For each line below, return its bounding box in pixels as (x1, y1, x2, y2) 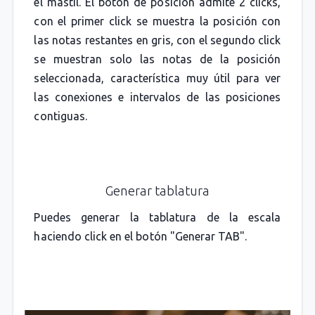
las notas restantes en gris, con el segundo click (34, 33, 281, 46)
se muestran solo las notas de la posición (34, 52, 281, 65)
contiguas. (34, 109, 87, 122)
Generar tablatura (105, 183, 210, 198)
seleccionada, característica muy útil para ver (34, 71, 281, 84)
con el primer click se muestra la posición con (34, 14, 281, 27)
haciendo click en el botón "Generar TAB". (34, 229, 247, 243)
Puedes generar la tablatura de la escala (34, 210, 281, 224)
